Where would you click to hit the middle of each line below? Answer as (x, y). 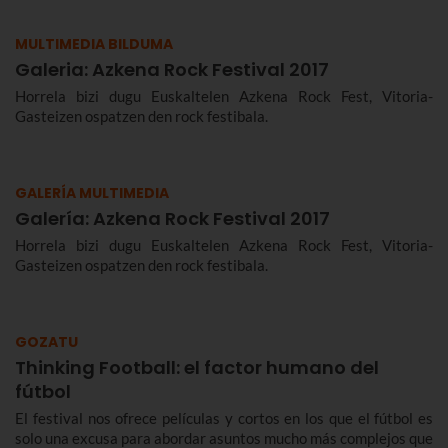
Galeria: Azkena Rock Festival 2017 (172, 69)
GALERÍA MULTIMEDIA (92, 193)
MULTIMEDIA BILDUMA (94, 44)
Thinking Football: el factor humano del (197, 367)
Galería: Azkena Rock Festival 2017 (172, 218)
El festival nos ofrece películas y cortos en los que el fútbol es (224, 418)
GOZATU (46, 342)
